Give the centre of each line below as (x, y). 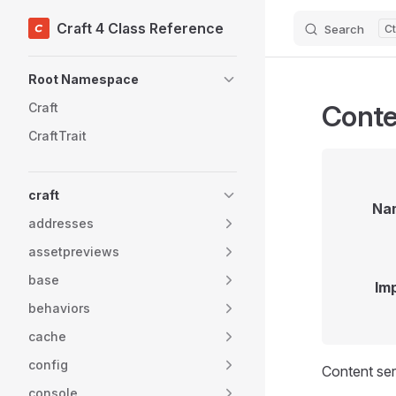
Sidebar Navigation (89, 67)
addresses (61, 223)
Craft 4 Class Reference (140, 28)
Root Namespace (84, 79)
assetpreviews (74, 251)
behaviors (59, 308)
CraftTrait (57, 136)
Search (344, 29)
